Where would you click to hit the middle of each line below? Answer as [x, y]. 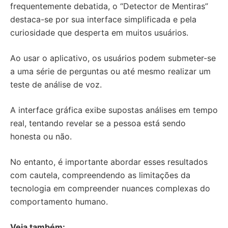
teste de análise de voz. [56, 84]
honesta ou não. [41, 136]
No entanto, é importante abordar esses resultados [109, 162]
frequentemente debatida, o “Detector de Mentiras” [109, 6]
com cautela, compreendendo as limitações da [100, 175]
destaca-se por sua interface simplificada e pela [103, 19]
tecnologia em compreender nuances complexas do [110, 188]
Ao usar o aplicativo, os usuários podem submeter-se [113, 58]
